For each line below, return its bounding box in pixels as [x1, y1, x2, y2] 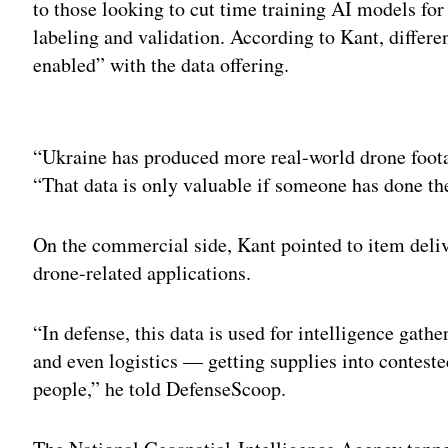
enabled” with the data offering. [33, 50, 290, 78]
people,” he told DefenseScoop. [33, 374, 294, 402]
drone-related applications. [33, 258, 259, 286]
